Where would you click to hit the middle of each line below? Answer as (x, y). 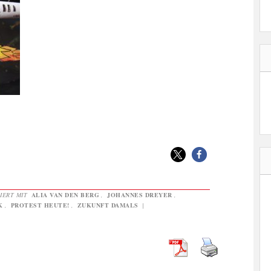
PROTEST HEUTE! (40, 205)
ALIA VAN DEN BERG (65, 194)
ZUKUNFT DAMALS (108, 205)
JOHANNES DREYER (140, 194)
